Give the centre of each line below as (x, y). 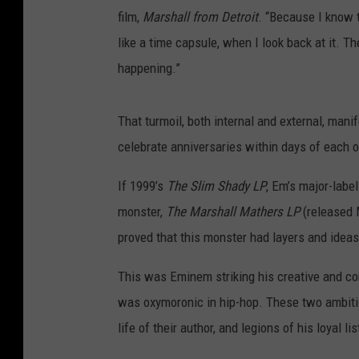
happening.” (149, 69)
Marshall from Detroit (200, 17)
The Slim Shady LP (216, 186)
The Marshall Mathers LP (233, 212)
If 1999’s (142, 186)
